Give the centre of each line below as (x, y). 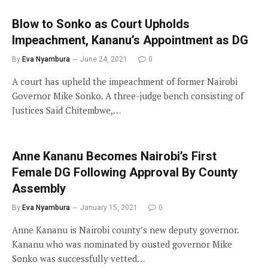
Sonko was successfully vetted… (78, 258)
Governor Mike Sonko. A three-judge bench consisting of (128, 96)
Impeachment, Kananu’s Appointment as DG (130, 40)
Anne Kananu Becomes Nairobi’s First (114, 156)
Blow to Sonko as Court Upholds (101, 24)
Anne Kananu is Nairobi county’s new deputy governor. (125, 230)
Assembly (39, 188)
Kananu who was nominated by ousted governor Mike (122, 244)
